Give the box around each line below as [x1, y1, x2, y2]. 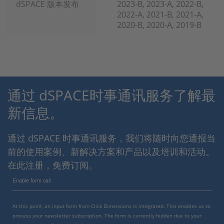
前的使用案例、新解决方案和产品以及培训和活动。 [7, 145, 214, 157]
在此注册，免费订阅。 [7, 159, 97, 171]
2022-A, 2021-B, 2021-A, [117, 9, 203, 20]
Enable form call [12, 176, 50, 184]
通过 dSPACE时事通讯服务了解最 [7, 85, 215, 104]
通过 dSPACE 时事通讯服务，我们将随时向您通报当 [7, 132, 215, 144]
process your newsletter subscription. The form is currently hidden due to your [12, 212, 201, 219]
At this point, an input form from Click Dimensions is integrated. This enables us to [12, 202, 210, 209]
